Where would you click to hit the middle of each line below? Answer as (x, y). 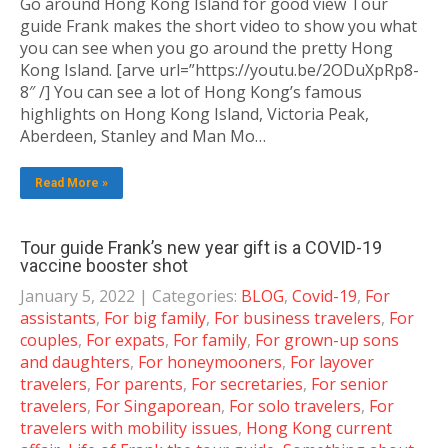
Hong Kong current (319, 427)
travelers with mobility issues (129, 427)
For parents (139, 383)
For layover (332, 361)
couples (49, 339)
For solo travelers (295, 405)
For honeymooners (210, 361)
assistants (58, 317)
